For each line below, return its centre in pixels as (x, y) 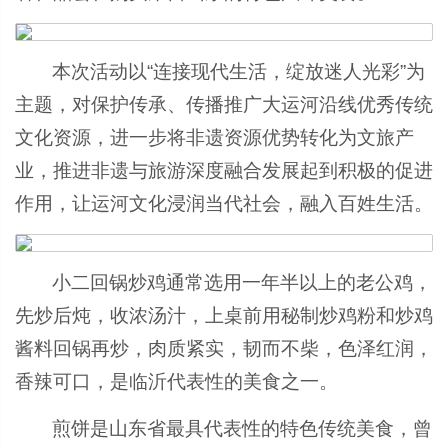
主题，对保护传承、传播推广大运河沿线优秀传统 (224, 104)
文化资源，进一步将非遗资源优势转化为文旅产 (214, 137)
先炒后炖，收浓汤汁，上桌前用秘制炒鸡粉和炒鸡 (224, 315)
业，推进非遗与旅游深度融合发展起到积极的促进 (224, 170)
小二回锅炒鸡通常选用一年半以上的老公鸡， (242, 282)
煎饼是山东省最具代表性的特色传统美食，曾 (242, 428)
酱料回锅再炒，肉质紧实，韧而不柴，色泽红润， (224, 348)
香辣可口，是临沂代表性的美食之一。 (176, 381)
